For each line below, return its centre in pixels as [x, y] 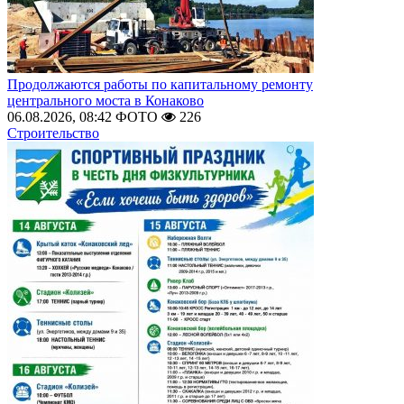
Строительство [53, 133]
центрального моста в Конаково [106, 101]
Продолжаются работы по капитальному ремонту [160, 84]
